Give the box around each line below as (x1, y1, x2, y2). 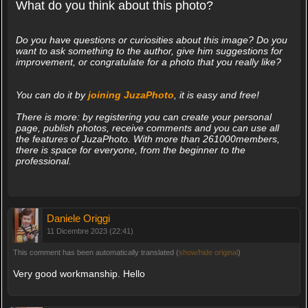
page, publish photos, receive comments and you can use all (15, 122, 279, 133)
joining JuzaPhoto (87, 89, 174, 100)
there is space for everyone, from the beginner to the (15, 144, 245, 155)
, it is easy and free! (173, 89, 259, 100)
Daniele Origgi (46, 212, 110, 224)
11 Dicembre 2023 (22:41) (46, 226, 133, 235)
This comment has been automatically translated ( (12, 247, 179, 256)
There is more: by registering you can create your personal (15, 111, 272, 122)
